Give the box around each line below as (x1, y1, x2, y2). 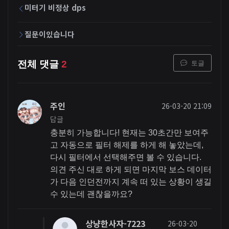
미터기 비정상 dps (24, 2, 86, 13)
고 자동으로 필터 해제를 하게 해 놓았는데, (50, 141, 203, 150)
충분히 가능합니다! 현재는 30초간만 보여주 (50, 128, 209, 138)
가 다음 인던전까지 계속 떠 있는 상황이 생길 (50, 177, 212, 187)
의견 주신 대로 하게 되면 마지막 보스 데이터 (50, 165, 212, 174)
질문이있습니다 (24, 28, 75, 39)
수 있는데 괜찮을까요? (50, 190, 132, 199)
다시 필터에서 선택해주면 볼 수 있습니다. (50, 153, 201, 162)
